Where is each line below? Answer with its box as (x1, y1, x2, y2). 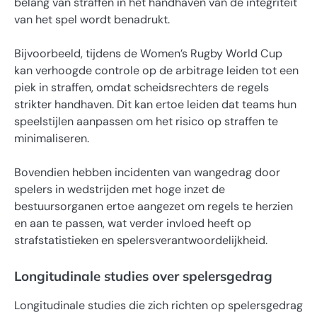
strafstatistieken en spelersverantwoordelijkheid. (14, 233, 267, 248)
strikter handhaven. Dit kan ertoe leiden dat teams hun (14, 96, 296, 112)
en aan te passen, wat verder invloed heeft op (14, 216, 251, 231)
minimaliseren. (14, 130, 89, 146)
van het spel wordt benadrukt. (14, 11, 170, 27)
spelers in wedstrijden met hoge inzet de (14, 182, 225, 197)
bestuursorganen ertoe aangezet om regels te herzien (14, 199, 293, 214)
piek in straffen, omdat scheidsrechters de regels (14, 79, 269, 95)
